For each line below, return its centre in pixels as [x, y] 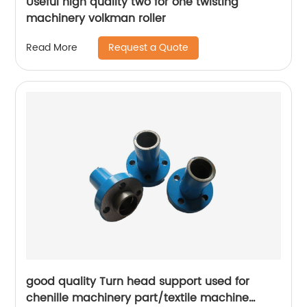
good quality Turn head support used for [138, 281]
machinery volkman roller [96, 18]
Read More [52, 48]
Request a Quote [149, 47]
